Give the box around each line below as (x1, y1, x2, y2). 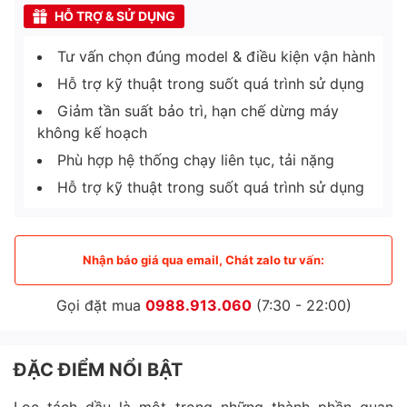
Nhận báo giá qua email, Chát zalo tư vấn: (83, 253, 324, 268)
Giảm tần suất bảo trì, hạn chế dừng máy (57, 101, 339, 120)
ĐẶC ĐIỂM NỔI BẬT (14, 358, 183, 381)
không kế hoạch (37, 123, 147, 142)
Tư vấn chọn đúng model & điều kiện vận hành (57, 46, 375, 65)
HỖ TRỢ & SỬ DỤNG (55, 7, 175, 24)
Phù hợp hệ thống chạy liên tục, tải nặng (57, 150, 334, 169)
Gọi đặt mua (55, 295, 145, 314)
